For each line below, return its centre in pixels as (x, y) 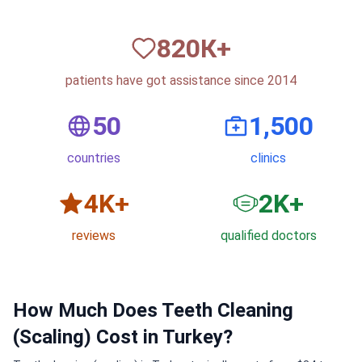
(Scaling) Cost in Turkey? (123, 337)
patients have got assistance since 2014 (181, 81)
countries (94, 158)
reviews (94, 236)
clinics (268, 158)
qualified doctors (268, 236)
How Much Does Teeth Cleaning (153, 311)
